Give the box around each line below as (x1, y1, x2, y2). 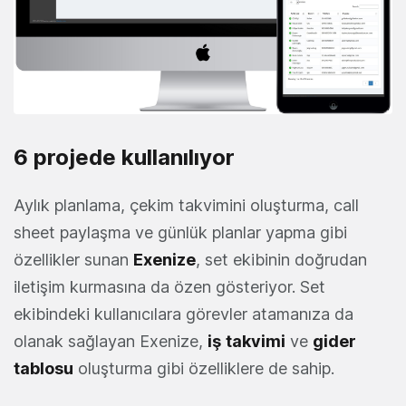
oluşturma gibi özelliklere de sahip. (73, 359, 334, 379)
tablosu (14, 359, 73, 379)
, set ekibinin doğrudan (196, 250, 367, 270)
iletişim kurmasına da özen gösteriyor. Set (14, 277, 325, 297)
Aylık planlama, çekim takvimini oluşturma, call (14, 196, 359, 216)
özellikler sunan (14, 250, 133, 270)
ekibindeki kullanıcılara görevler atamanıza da (14, 304, 353, 324)
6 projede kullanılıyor (14, 144, 235, 171)
